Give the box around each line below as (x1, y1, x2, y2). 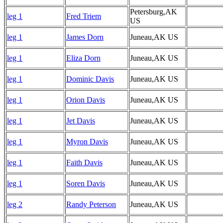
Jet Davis (66, 116, 95, 125)
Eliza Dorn (66, 54, 101, 63)
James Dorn (66, 33, 104, 42)
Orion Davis (66, 96, 105, 105)
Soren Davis (66, 179, 105, 188)
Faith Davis (66, 158, 103, 167)
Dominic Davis (66, 75, 114, 84)
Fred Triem (66, 12, 101, 21)
